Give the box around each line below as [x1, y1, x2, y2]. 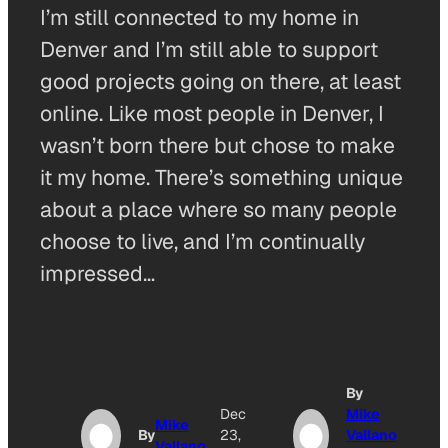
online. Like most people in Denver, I [40, 100, 384, 127]
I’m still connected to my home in [40, 4, 359, 31]
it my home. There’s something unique [40, 164, 403, 191]
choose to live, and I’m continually [40, 228, 365, 255]
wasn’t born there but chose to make [40, 132, 395, 159]
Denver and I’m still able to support [40, 36, 378, 63]
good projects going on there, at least [40, 68, 401, 95]
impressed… [40, 260, 155, 287]
